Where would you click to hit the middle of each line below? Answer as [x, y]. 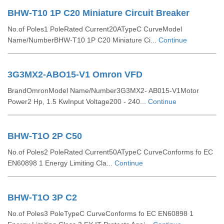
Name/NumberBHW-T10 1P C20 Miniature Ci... [83, 40]
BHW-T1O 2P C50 [45, 136]
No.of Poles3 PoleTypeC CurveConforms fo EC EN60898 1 [100, 213]
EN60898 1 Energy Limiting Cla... [61, 163]
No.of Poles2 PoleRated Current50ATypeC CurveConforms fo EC [110, 152]
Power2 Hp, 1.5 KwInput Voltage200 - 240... [78, 101]
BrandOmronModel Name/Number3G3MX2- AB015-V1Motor [103, 90]
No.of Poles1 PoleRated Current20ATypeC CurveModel [95, 29]
